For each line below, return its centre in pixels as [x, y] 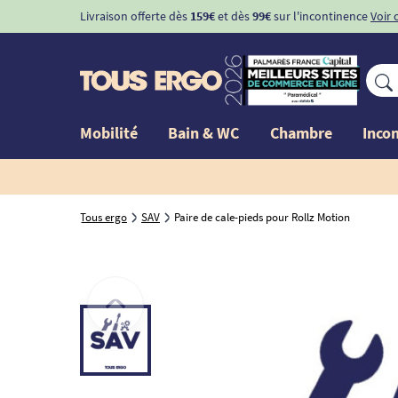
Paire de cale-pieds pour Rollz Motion [262, 217]
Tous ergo [103, 217]
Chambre [301, 132]
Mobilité [109, 132]
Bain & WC [204, 132]
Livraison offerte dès [135, 16]
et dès [234, 16]
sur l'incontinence [319, 16]
